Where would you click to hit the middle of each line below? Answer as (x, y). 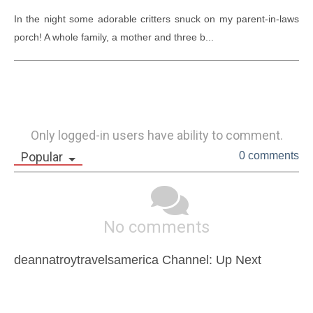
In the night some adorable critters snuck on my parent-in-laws (156, 19)
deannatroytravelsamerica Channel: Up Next (137, 260)
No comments (156, 227)
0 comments (269, 155)
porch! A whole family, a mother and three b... (114, 37)
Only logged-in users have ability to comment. (156, 135)
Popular (42, 157)
